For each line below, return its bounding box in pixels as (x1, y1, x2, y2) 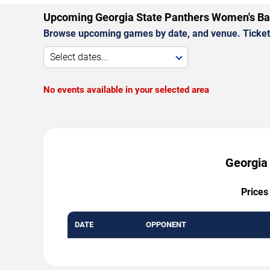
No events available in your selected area (43, 84, 209, 95)
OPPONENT (146, 219, 186, 229)
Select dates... (50, 51, 108, 63)
